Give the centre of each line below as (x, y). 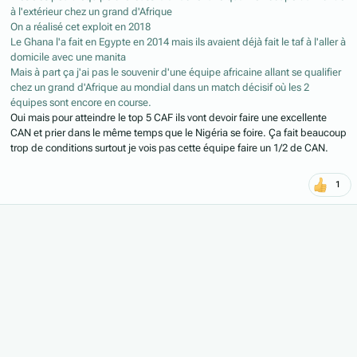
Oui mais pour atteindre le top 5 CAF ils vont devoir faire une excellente (169, 117)
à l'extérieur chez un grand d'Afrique (91, 11)
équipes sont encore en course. (81, 102)
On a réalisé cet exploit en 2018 (80, 26)
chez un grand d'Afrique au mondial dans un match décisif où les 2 (160, 87)
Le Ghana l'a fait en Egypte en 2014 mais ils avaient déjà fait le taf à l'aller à (178, 41)
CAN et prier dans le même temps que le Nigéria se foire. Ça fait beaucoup (178, 132)
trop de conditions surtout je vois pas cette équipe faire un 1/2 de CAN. (171, 147)
